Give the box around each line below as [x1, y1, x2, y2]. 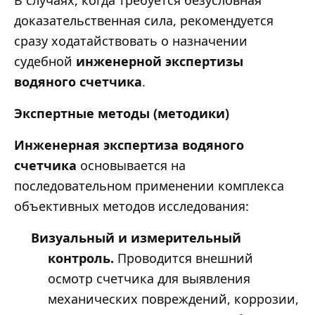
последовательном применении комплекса [14, 177, 284, 195]
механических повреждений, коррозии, [48, 290, 299, 308]
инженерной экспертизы [76, 53, 243, 70]
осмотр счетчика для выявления [48, 270, 250, 288]
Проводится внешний [114, 250, 253, 267]
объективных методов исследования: [14, 198, 249, 215]
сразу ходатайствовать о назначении [14, 32, 247, 50]
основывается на [77, 157, 186, 174]
